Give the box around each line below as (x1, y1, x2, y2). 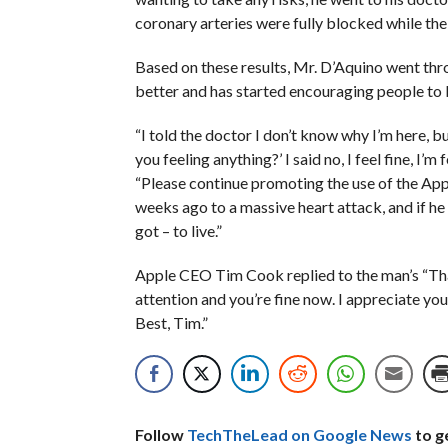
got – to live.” (134, 220, 222, 240)
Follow (134, 424, 187, 444)
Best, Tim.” (134, 312, 208, 332)
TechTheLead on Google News (186, 424, 412, 444)
